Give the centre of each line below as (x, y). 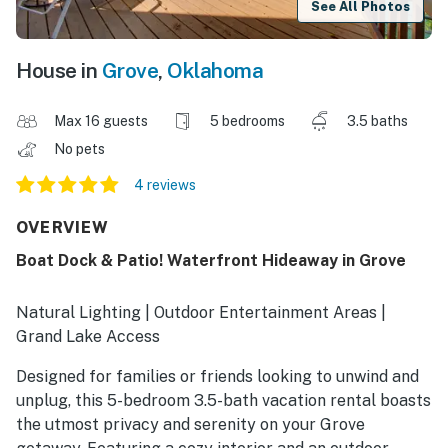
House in (59, 71)
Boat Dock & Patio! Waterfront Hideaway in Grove (211, 261)
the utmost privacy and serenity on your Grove (190, 425)
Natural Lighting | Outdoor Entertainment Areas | (201, 313)
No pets (81, 149)
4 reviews (165, 185)
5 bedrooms (247, 121)
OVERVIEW (63, 228)
